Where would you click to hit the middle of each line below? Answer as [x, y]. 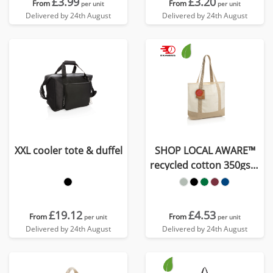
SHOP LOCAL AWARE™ [205, 151]
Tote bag [205, 180]
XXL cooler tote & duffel [68, 151]
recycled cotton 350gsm [205, 165]
